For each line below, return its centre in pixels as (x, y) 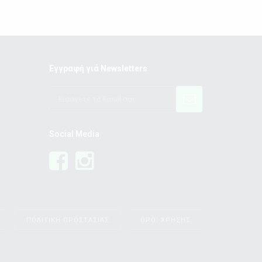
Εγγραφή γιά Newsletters (98, 68)
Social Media (74, 134)
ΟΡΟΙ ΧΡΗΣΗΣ (166, 220)
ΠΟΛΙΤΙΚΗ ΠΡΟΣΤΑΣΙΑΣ (68, 220)
